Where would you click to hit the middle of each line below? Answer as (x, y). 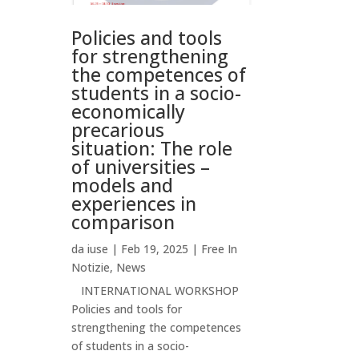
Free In (220, 249)
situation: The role (152, 149)
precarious (118, 130)
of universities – (141, 167)
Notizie (91, 268)
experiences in (134, 204)
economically (129, 112)
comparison (123, 222)
